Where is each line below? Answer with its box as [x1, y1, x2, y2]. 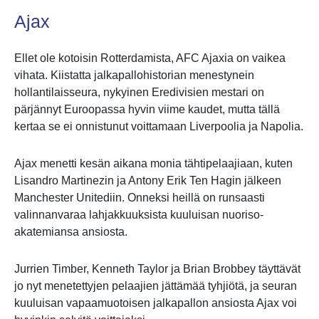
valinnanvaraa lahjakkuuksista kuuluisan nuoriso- [14, 209, 263, 221]
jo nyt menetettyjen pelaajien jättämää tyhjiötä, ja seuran [14, 280, 297, 293]
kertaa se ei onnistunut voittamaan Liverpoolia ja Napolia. [14, 120, 303, 133]
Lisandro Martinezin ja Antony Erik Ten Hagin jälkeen [14, 174, 281, 187]
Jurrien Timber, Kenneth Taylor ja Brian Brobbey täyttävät [14, 263, 300, 276]
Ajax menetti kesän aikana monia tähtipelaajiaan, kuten [14, 157, 293, 170]
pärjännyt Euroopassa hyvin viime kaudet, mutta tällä [14, 103, 280, 116]
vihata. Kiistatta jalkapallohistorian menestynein [14, 69, 254, 82]
